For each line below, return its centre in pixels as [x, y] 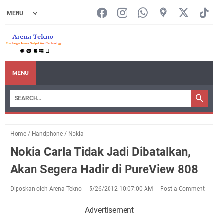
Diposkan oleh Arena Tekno [47, 189]
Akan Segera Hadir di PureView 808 [104, 169]
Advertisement [109, 210]
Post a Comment [182, 189]
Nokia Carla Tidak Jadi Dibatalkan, [100, 152]
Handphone [47, 134]
